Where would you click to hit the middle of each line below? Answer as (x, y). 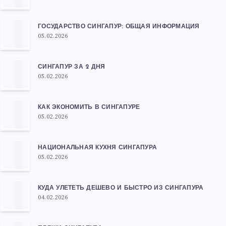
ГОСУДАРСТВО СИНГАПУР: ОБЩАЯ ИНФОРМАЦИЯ (119, 26)
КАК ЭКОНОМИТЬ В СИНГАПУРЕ (89, 107)
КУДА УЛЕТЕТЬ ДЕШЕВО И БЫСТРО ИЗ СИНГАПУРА (121, 188)
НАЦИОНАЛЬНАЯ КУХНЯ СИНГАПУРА (97, 148)
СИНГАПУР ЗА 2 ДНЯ (72, 67)
